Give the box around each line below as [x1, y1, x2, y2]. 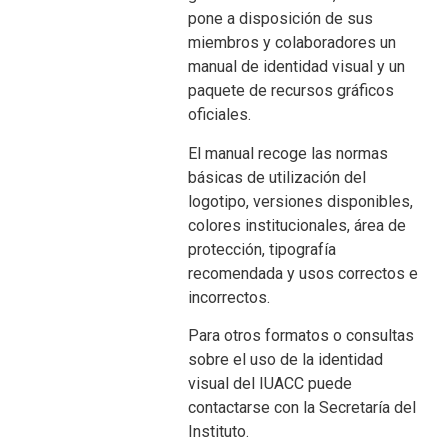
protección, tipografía [188, 239, 337, 259]
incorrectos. [188, 287, 271, 307]
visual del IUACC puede [188, 374, 353, 394]
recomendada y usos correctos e [188, 263, 419, 283]
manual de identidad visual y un [188, 57, 406, 77]
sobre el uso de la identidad [188, 350, 384, 370]
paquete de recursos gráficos [188, 81, 395, 101]
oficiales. [188, 105, 252, 125]
